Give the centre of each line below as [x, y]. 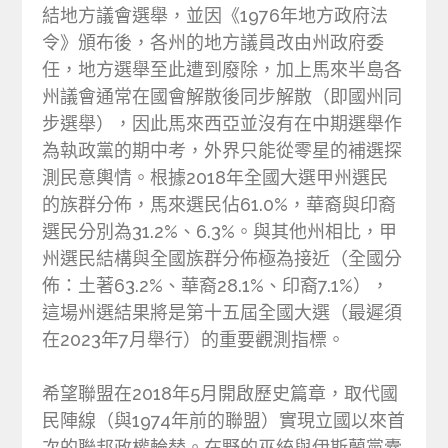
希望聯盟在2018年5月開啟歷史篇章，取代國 [220, 393]
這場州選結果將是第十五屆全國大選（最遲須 [222, 312]
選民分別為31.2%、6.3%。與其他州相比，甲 [220, 231]
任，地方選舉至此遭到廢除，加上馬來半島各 [222, 69]
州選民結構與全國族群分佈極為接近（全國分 [222, 258]
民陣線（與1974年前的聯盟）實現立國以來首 [224, 420]
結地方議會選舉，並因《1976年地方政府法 [215, 15]
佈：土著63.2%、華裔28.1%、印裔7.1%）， [216, 285]
